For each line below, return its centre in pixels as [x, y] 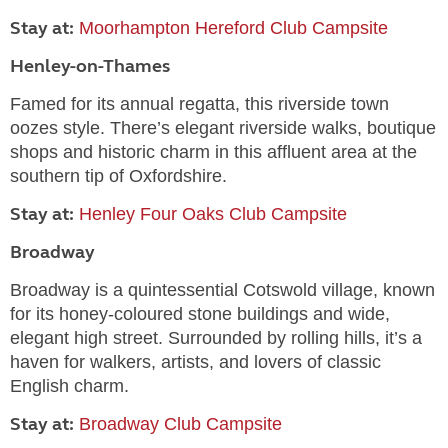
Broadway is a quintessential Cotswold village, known [222, 290]
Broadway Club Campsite [180, 424]
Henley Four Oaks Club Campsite [213, 214]
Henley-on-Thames [90, 66]
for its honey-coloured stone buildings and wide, [200, 314]
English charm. [69, 386]
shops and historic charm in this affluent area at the [213, 152]
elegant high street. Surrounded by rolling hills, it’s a [216, 338]
